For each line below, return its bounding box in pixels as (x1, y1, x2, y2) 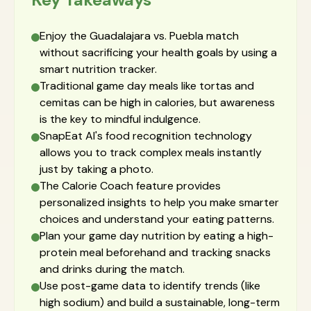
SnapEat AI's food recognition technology (40, 128, 252, 143)
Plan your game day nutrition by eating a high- (40, 228, 274, 243)
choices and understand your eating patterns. (40, 212, 274, 226)
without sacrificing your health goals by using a (40, 45, 277, 60)
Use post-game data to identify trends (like (40, 278, 260, 293)
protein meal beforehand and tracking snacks (40, 245, 271, 260)
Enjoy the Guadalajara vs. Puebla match (40, 28, 239, 43)
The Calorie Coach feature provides (40, 178, 221, 193)
